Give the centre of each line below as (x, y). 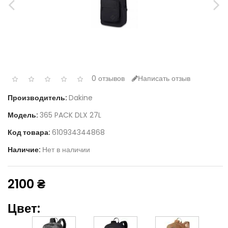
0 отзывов (108, 79)
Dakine (81, 97)
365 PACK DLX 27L (70, 115)
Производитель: (38, 97)
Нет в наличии (66, 149)
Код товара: (30, 132)
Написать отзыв (164, 79)
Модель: (24, 115)
